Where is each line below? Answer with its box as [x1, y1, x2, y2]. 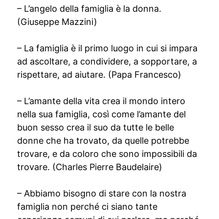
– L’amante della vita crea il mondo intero [17, 96, 185, 106]
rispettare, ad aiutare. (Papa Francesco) [17, 69, 181, 80]
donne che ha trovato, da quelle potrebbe [17, 135, 189, 146]
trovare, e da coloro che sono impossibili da [17, 149, 197, 159]
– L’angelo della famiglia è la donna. [17, 3, 161, 14]
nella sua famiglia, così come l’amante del [17, 109, 186, 119]
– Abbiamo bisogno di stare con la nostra [17, 188, 186, 198]
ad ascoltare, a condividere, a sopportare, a [17, 56, 197, 66]
